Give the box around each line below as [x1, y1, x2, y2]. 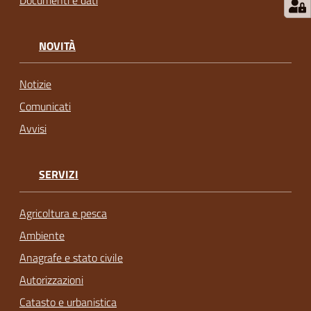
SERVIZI [39, 166, 78, 183]
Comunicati [19, 98, 71, 115]
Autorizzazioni [19, 271, 83, 288]
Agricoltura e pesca [19, 204, 107, 221]
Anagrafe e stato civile [19, 249, 123, 266]
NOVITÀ [39, 37, 76, 55]
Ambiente [19, 226, 65, 244]
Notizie [19, 76, 51, 93]
